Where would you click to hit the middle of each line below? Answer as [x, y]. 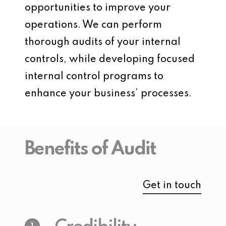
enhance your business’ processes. [108, 94]
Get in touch [172, 186]
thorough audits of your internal [103, 43]
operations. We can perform [93, 25]
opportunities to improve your [98, 8]
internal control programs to [94, 77]
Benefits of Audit [91, 150]
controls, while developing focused [110, 60]
